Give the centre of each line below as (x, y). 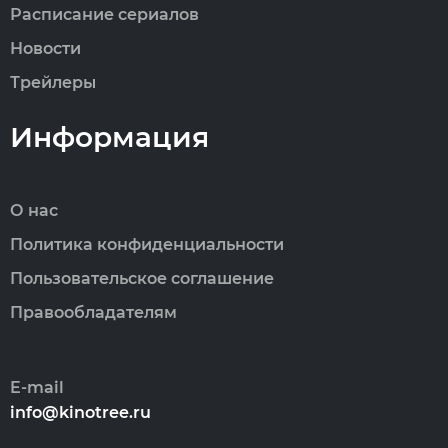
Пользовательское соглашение (142, 278)
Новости (45, 48)
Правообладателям (93, 312)
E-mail (37, 387)
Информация (109, 137)
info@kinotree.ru (80, 412)
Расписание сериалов (104, 14)
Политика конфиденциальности (147, 244)
